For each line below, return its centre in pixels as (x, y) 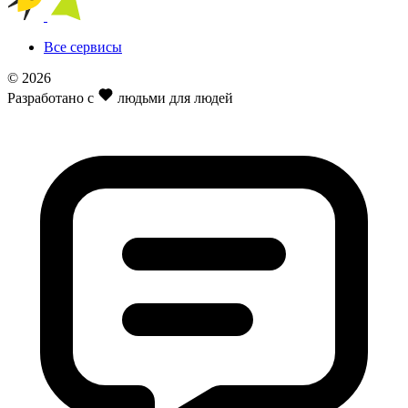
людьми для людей (173, 97)
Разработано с (52, 97)
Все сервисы (83, 46)
